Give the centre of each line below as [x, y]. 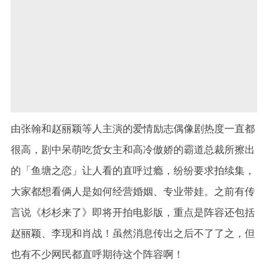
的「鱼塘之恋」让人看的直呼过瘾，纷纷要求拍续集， [133, 171]
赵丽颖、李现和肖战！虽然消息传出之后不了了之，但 [133, 234]
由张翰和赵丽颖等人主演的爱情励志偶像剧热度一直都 [133, 129]
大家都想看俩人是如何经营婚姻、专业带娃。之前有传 [133, 192]
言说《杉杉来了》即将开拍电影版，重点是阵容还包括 [133, 213]
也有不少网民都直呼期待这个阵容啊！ [97, 255]
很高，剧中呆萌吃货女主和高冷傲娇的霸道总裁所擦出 [133, 150]
